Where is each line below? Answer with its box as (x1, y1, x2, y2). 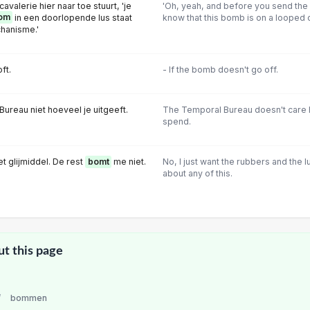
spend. (162, 116, 191, 127)
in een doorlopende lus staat (12, 12, 132, 23)
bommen (10, 293, 47, 303)
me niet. (111, 156, 146, 167)
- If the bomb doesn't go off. (162, 64, 278, 75)
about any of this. (162, 168, 232, 179)
